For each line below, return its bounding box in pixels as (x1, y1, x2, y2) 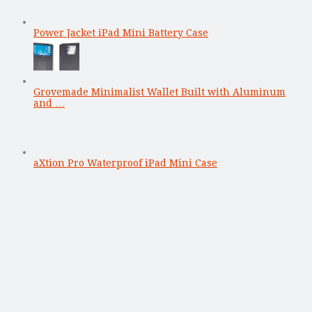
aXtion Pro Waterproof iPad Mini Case (33, 157, 217, 169)
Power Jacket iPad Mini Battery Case (33, 26, 208, 38)
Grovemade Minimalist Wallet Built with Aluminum (33, 86, 286, 97)
